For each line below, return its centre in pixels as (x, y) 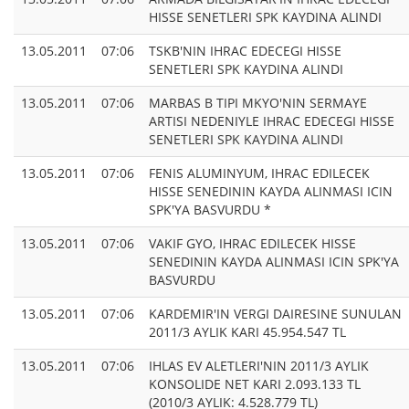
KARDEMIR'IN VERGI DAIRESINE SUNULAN (275, 314)
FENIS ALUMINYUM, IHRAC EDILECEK (259, 173)
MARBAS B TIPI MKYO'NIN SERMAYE (258, 103)
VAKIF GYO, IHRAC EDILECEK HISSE (252, 244)
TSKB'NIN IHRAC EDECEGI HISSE (245, 51)
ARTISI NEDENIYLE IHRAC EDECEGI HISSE (272, 121)
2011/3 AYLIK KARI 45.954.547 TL (247, 332)
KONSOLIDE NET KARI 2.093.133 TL (255, 384)
